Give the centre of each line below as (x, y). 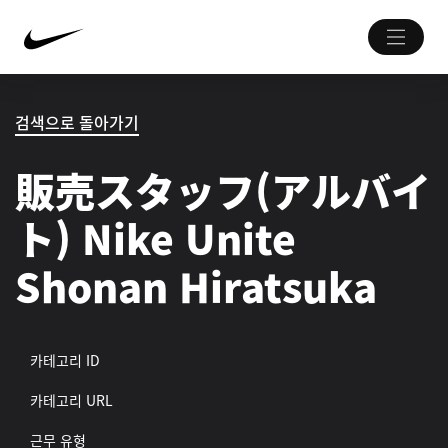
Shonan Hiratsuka (196, 286)
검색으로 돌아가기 (77, 122)
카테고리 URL (71, 400)
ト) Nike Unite (155, 238)
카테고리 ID (65, 360)
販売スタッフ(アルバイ (223, 190)
